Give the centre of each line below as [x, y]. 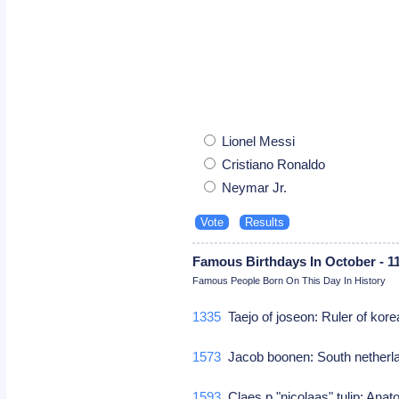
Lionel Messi [257, 141]
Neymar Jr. [253, 187]
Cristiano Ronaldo [272, 164]
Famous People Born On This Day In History [289, 280]
